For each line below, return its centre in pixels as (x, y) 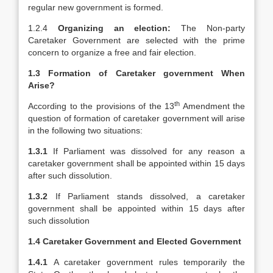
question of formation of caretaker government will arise (136, 118)
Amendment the (212, 106)
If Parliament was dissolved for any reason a (149, 151)
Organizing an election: (119, 28)
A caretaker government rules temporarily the (149, 262)
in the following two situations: (85, 130)
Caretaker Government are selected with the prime (136, 40)
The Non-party (213, 28)
